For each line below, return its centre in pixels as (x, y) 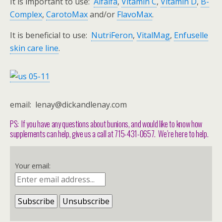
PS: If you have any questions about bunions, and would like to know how (106, 124)
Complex (26, 14)
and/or (102, 14)
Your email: (33, 166)
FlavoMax (135, 14)
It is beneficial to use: (51, 35)
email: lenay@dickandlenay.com (68, 105)
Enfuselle (191, 35)
